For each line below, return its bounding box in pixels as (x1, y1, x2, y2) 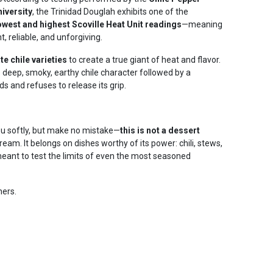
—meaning (182, 19, 222, 29)
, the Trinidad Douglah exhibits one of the (32, 7, 188, 16)
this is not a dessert (120, 126, 200, 135)
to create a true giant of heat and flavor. (67, 55, 221, 65)
